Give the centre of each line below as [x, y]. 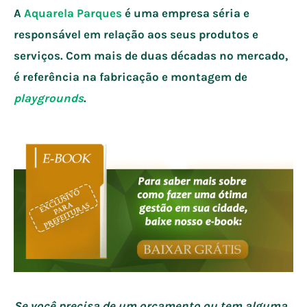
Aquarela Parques [73, 13]
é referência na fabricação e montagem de [131, 76]
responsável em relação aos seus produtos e [136, 34]
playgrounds [49, 98]
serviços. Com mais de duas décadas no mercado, [151, 55]
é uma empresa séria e [186, 13]
